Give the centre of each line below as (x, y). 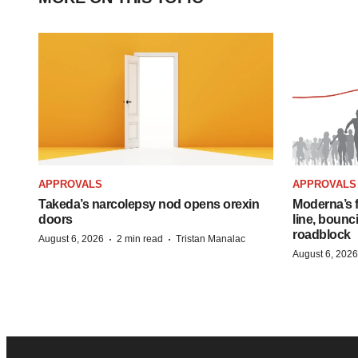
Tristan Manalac (211, 239)
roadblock (322, 234)
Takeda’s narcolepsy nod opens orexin (149, 204)
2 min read (140, 239)
